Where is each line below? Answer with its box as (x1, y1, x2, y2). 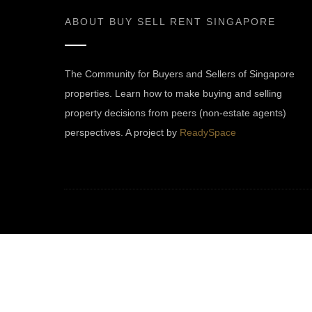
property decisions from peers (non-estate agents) (65, 107, 286, 118)
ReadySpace (180, 127, 236, 138)
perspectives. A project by (65, 127, 180, 138)
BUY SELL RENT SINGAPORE (109, 16, 276, 27)
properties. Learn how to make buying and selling (65, 88, 282, 99)
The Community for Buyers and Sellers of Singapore (65, 68, 295, 79)
